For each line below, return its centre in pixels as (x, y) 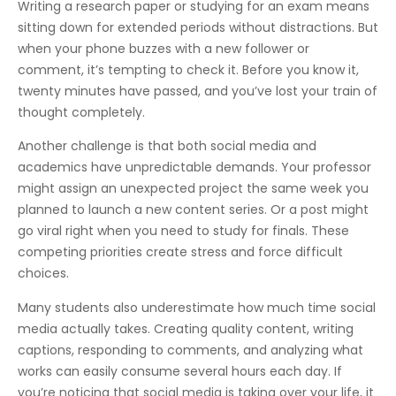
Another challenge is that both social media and (167, 146)
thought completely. (81, 112)
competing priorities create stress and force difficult (180, 252)
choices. (43, 274)
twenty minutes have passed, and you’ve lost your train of (198, 91)
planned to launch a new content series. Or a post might (193, 210)
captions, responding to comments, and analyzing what (190, 350)
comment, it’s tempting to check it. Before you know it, (188, 69)
